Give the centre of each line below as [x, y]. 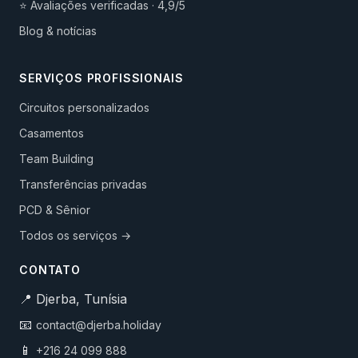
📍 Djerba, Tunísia [73, 299]
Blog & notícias [58, 31]
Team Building [56, 159]
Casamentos [52, 133]
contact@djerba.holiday [99, 325]
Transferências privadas [83, 184]
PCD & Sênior [55, 210]
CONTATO [50, 270]
